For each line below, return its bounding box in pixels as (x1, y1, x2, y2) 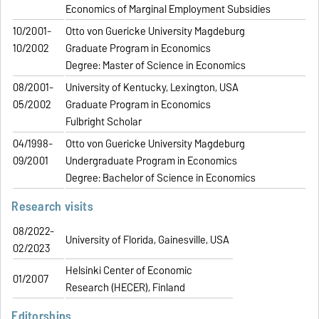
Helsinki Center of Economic (66, 261, 193, 279)
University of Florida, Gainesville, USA (66, 231, 230, 249)
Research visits (11, 196, 93, 217)
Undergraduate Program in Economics (66, 152, 238, 170)
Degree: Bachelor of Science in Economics (66, 169, 256, 187)
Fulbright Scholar (66, 113, 142, 131)
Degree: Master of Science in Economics (66, 57, 246, 75)
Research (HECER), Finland (66, 278, 186, 296)
